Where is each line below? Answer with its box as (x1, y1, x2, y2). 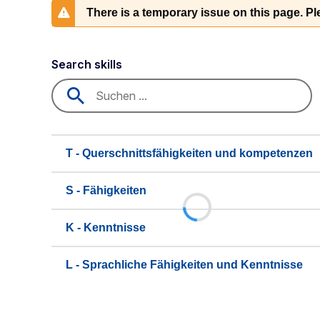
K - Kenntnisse (66, 221, 146, 234)
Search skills (51, 57, 122, 71)
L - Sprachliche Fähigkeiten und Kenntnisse (66, 259, 303, 271)
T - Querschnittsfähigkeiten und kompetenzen (66, 147, 313, 159)
